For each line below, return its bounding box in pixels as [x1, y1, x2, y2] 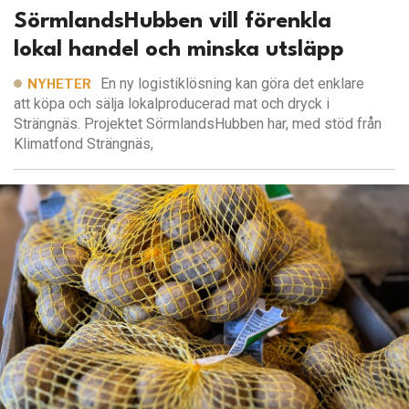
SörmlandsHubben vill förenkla [14, 10, 331, 33]
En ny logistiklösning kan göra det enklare [100, 74, 365, 92]
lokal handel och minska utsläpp [14, 38, 344, 61]
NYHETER [27, 75, 91, 91]
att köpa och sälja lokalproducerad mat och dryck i [14, 94, 330, 112]
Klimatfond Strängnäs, [14, 134, 153, 152]
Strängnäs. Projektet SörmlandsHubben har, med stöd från [14, 114, 382, 132]
